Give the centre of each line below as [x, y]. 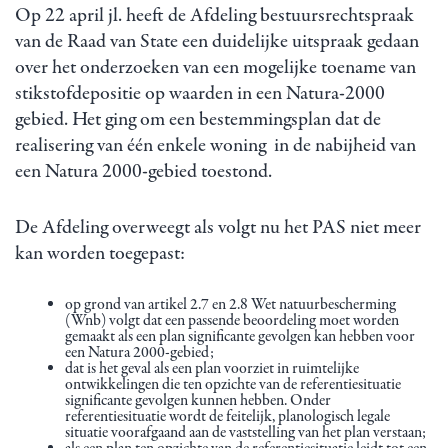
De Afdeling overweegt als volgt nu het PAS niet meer [218, 227]
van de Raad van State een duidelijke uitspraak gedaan [217, 41]
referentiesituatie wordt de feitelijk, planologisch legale [227, 416]
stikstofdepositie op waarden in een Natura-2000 [200, 93]
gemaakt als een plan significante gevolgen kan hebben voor [240, 336]
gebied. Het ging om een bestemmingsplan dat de [198, 119]
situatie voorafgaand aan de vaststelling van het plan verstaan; [245, 432]
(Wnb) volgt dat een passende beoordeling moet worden [232, 320]
